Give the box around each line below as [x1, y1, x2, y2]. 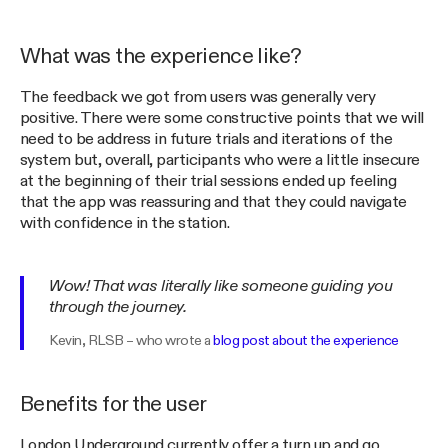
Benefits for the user [20, 393, 207, 416]
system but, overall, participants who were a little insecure [20, 152, 420, 170]
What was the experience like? [20, 46, 302, 69]
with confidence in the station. [20, 215, 230, 233]
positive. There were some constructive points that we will [20, 110, 424, 128]
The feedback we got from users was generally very [20, 89, 376, 107]
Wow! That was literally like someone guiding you [49, 278, 393, 296]
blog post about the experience [213, 333, 399, 348]
